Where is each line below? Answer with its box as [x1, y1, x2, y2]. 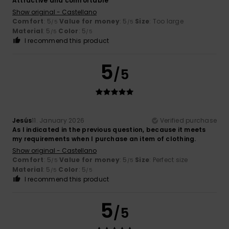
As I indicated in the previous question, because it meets [12, 125, 206, 134]
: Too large [149, 16, 184, 26]
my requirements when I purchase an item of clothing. [12, 134, 196, 143]
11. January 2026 [32, 116, 85, 125]
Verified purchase [159, 116, 217, 125]
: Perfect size [149, 155, 188, 164]
